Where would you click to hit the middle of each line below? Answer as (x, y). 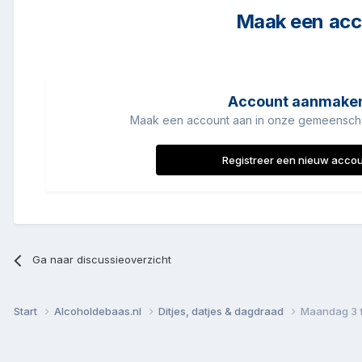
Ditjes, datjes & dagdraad (222, 311)
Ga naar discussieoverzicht (102, 260)
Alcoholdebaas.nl (99, 311)
